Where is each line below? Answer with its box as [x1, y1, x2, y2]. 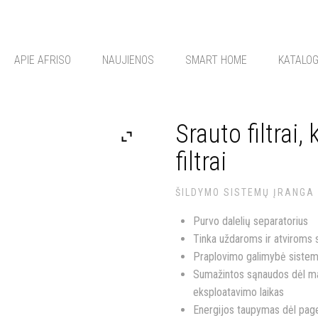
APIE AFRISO [14, 53, 71, 67]
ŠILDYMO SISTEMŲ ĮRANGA [175, 187, 315, 198]
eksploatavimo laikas [193, 285, 285, 299]
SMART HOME [185, 53, 247, 67]
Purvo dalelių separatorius [193, 214, 309, 228]
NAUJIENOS [102, 53, 154, 67]
